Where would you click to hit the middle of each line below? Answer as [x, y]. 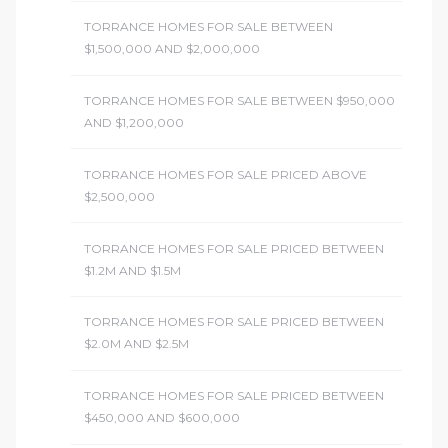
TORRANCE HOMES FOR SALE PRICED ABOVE [225, 174]
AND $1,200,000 [133, 123]
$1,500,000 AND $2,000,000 [171, 49]
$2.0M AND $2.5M [136, 344]
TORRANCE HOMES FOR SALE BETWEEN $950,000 [239, 101]
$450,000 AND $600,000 [161, 418]
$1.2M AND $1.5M [132, 270]
